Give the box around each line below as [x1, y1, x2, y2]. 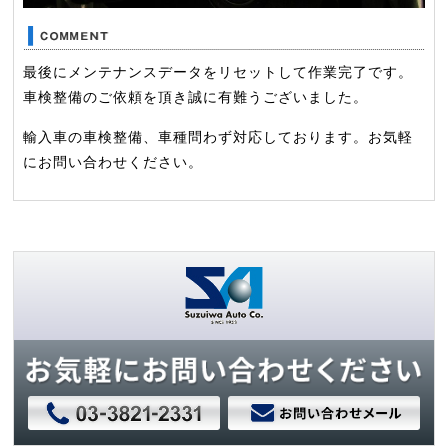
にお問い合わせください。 [23, 156, 204, 171]
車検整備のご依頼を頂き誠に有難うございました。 [23, 91, 369, 106]
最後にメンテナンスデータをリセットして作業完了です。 [23, 66, 414, 81]
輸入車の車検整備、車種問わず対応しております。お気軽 [23, 131, 414, 146]
